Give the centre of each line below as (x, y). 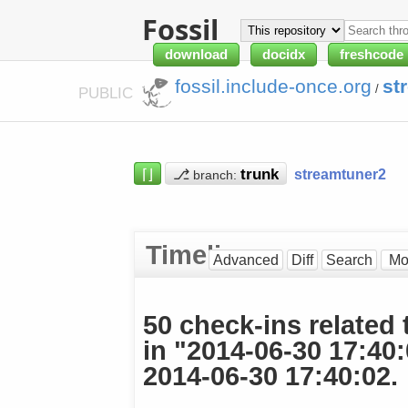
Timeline (199, 255)
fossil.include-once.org (274, 87)
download (197, 55)
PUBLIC (107, 92)
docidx (284, 55)
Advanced (245, 260)
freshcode (372, 55)
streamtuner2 (340, 173)
